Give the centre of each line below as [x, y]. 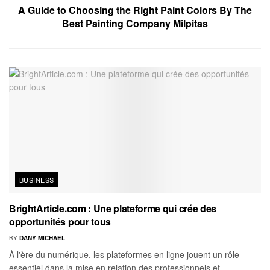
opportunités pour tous [60, 222]
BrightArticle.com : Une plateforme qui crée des [113, 209]
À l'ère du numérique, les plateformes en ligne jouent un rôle [124, 255]
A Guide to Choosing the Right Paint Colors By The [135, 10]
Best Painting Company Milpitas [135, 24]
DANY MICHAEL [42, 238]
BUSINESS [37, 180]
